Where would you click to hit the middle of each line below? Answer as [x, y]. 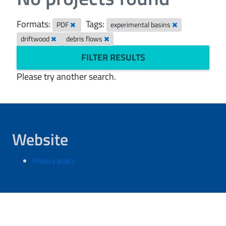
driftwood [36, 39]
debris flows [85, 39]
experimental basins [142, 25]
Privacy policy [54, 161]
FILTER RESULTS [113, 57]
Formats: [34, 24]
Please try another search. [66, 76]
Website [40, 139]
